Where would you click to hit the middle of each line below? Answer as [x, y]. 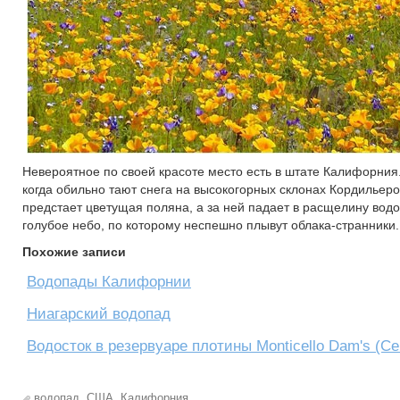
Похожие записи [74, 252]
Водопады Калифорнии [109, 282]
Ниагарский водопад [99, 314]
